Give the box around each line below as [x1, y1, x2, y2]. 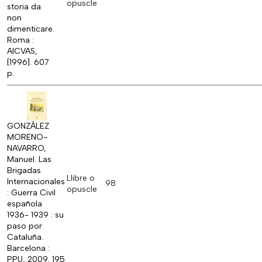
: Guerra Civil [7, 188, 56, 198]
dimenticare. [7, 24, 54, 35]
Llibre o [67, 173, 95, 184]
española [7, 199, 42, 209]
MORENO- [7, 132, 47, 143]
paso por [7, 221, 42, 232]
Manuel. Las [7, 154, 51, 165]
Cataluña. [7, 232, 43, 243]
